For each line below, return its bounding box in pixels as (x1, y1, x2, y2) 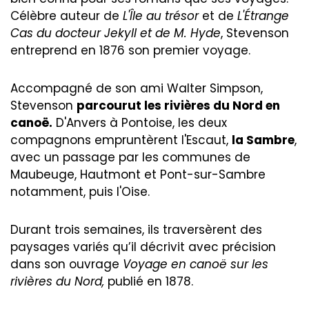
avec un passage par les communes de (10, 148, 250, 166)
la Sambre (232, 131, 295, 148)
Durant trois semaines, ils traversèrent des (10, 221, 262, 238)
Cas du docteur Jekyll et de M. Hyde (10, 25, 221, 42)
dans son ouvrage (10, 255, 123, 272)
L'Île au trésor (123, 8, 199, 25)
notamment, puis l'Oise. (10, 183, 150, 200)
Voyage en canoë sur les (123, 255, 268, 272)
